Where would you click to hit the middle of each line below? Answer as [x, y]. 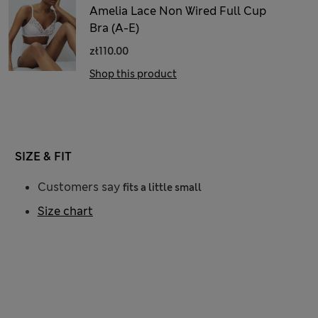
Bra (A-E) [114, 28]
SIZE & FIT [43, 157]
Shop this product [133, 74]
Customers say [80, 187]
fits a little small [162, 187]
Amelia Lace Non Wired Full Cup [178, 11]
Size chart [65, 211]
